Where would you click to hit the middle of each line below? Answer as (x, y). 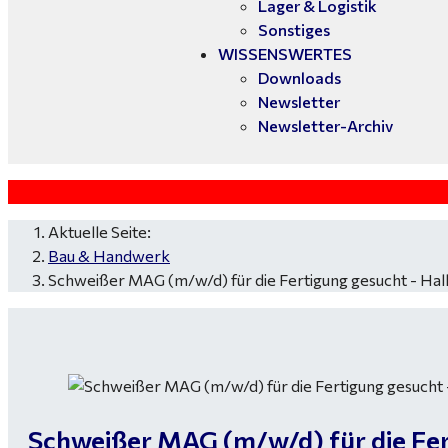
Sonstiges (294, 29)
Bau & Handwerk (109, 255)
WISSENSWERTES (285, 53)
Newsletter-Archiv (325, 125)
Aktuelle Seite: (102, 231)
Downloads (299, 77)
